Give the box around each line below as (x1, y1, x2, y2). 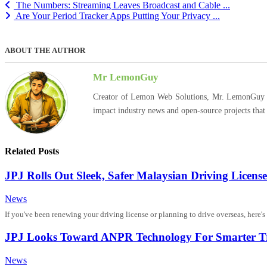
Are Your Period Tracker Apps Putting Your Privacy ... (14, 11, 220, 21)
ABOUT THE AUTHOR (5, 46, 85, 55)
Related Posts (5, 145, 59, 156)
